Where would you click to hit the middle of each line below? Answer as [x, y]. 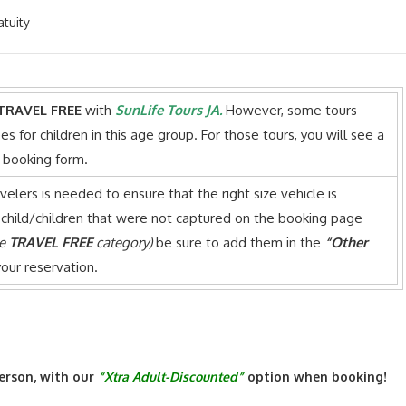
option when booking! [315, 377]
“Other [346, 243]
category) [122, 243]
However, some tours [290, 111]
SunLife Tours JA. [169, 111]
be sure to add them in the [238, 243]
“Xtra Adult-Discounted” [171, 377]
